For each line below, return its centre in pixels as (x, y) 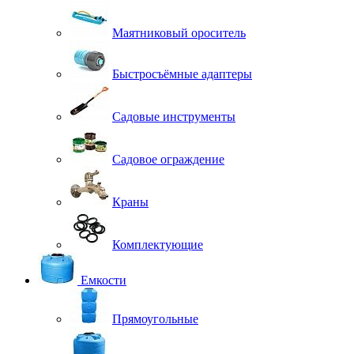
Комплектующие (158, 244)
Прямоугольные (155, 318)
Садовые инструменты (174, 116)
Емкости (104, 280)
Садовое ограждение (168, 159)
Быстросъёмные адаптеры (182, 73)
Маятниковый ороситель (179, 32)
